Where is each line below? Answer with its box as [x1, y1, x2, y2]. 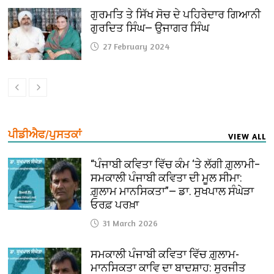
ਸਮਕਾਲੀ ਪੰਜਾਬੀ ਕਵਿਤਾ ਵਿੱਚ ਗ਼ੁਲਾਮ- [91, 248, 240, 261]
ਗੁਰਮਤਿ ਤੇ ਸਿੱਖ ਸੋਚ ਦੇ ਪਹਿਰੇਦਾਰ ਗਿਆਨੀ [91, 8, 261, 21]
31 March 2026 [103, 218, 158, 229]
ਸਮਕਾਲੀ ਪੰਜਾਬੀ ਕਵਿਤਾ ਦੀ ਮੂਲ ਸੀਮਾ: [91, 171, 243, 185]
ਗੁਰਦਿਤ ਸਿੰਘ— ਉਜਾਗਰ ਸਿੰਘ [91, 21, 215, 35]
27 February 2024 [103, 41, 170, 52]
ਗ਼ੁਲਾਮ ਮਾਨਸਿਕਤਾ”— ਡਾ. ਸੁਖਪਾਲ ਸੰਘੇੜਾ [91, 185, 254, 198]
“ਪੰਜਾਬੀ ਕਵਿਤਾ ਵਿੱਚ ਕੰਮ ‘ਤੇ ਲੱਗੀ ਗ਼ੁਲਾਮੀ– [91, 158, 261, 171]
